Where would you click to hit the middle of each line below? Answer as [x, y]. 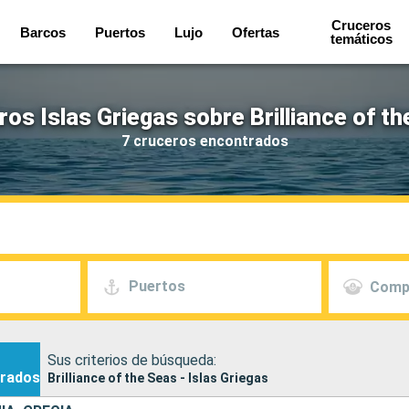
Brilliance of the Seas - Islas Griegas [158, 378]
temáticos [361, 39]
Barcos [43, 32]
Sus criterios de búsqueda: [132, 360]
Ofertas [256, 32]
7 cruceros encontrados [204, 141]
